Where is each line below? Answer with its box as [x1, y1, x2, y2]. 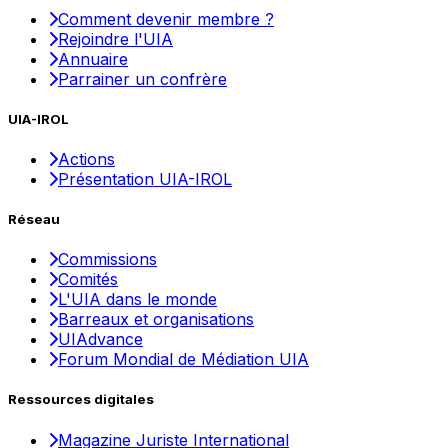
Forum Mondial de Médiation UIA [58, 349, 309, 370]
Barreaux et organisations [58, 309, 254, 330]
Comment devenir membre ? [58, 8, 274, 29]
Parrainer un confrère [58, 68, 227, 89]
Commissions [58, 249, 157, 270]
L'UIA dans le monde [58, 289, 217, 310]
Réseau [8, 211, 60, 228]
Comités [58, 269, 118, 290]
